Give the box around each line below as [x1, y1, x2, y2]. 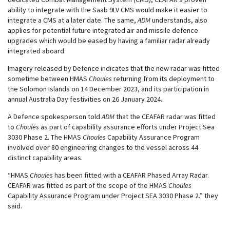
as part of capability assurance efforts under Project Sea [39, 122, 215, 131]
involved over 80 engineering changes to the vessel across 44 [8, 143, 198, 152]
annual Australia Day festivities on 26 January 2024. [8, 94, 162, 104]
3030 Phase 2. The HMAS [8, 132, 83, 142]
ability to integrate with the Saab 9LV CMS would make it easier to [8, 5, 207, 14]
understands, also [150, 15, 207, 25]
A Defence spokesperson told [8, 112, 102, 121]
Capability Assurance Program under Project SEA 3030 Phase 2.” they [8, 191, 218, 200]
